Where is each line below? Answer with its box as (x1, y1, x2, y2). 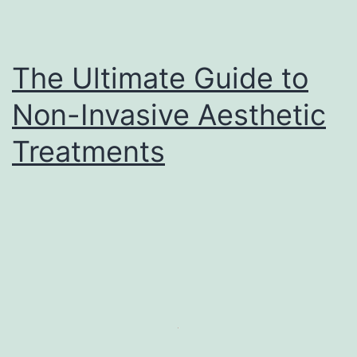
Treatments (12, 133, 165, 169)
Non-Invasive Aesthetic (12, 96, 326, 132)
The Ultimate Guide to (12, 60, 308, 96)
